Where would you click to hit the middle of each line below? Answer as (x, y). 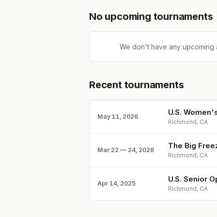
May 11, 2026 (118, 116)
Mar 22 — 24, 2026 (126, 150)
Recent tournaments (137, 85)
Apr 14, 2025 (117, 183)
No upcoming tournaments (151, 16)
